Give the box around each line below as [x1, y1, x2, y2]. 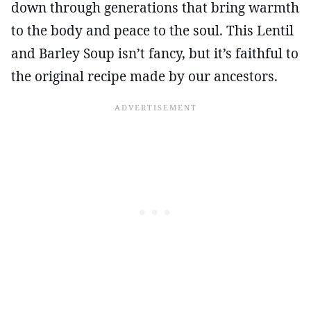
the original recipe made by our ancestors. [11, 67, 278, 85]
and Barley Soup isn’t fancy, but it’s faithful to [11, 44, 299, 62]
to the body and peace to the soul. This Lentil [11, 21, 294, 40]
